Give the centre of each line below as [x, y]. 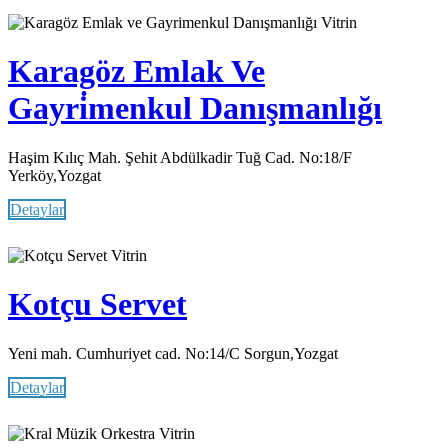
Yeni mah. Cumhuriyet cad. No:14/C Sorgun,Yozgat [173, 353]
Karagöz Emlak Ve [136, 71]
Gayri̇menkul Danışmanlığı [195, 108]
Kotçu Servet [97, 304]
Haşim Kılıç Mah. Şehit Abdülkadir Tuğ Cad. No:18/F [180, 157]
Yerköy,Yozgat [54, 175]
